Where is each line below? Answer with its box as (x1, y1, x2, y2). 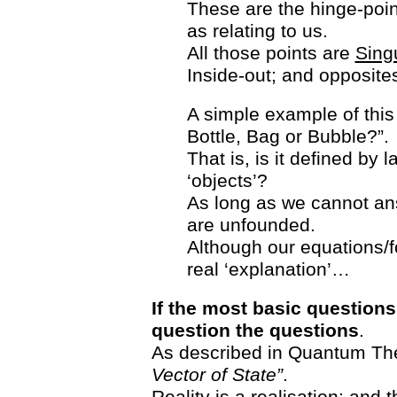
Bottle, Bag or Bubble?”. (186, 126, 389, 146)
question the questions (151, 320, 359, 340)
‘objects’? (186, 170, 268, 191)
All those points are (186, 43, 355, 63)
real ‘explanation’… (186, 259, 350, 279)
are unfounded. (186, 214, 315, 235)
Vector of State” (151, 364, 283, 385)
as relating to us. (186, 20, 328, 41)
